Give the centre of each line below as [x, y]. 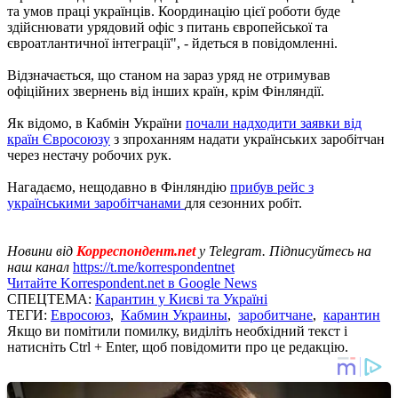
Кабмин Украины [174, 314]
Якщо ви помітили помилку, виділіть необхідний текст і [177, 330]
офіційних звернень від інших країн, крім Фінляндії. [166, 91]
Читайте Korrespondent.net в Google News [132, 283]
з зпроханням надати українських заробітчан [247, 139]
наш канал [40, 267]
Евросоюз [80, 314]
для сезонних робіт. [243, 203]
